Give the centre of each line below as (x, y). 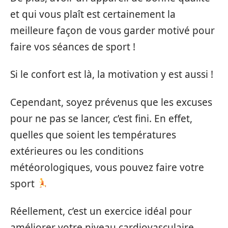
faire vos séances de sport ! (73, 47)
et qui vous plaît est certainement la (93, 14)
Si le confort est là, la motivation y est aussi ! (112, 74)
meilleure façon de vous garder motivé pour (112, 30)
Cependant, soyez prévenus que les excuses (111, 102)
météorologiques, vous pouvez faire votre (107, 167)
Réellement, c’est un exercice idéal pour (101, 211)
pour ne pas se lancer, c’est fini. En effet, (101, 118)
